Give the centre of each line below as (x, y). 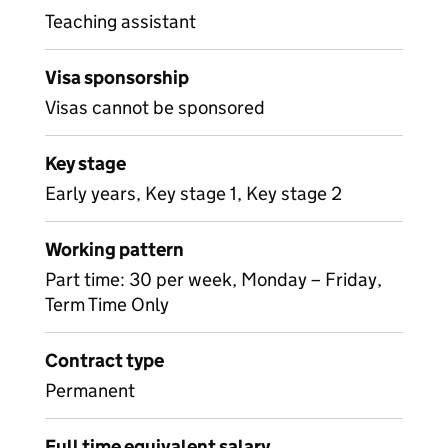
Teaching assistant (120, 21)
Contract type (104, 360)
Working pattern (114, 249)
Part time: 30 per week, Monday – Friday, (213, 279)
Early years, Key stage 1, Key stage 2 (193, 193)
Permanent (90, 390)
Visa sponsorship (117, 77)
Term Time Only (107, 304)
